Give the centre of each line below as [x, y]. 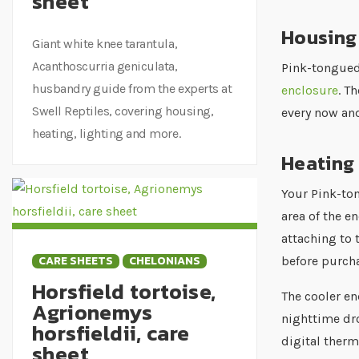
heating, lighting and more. [107, 133]
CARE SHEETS [76, 260]
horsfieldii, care [111, 333]
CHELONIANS [165, 260]
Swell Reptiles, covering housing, [123, 111]
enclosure [310, 91]
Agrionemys [92, 312]
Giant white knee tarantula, [105, 43]
